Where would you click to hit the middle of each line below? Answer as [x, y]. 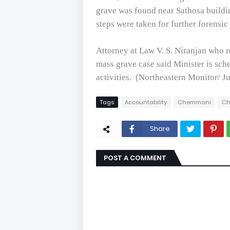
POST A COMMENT [135, 158]
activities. [115, 77]
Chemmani [194, 102]
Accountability [146, 102]
